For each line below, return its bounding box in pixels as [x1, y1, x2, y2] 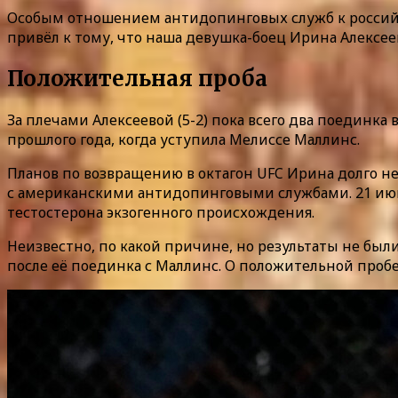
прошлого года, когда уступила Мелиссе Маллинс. [7, 129, 360, 149]
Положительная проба [7, 64, 267, 92]
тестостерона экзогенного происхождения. [7, 202, 314, 222]
